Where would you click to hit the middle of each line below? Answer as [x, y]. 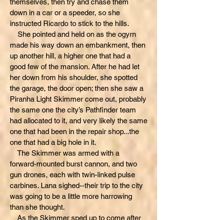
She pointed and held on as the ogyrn [73, 34]
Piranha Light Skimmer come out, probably [78, 99]
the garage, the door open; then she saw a [77, 88]
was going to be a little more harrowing [71, 196]
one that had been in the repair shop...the [74, 131]
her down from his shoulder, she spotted [74, 77]
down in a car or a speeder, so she [65, 13]
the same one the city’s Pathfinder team [73, 110]
